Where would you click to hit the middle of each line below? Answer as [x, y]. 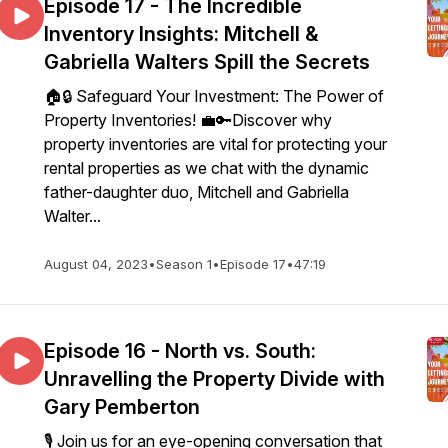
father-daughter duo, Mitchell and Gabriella [196, 192]
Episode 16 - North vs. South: [180, 351]
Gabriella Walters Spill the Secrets [207, 62]
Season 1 [184, 264]
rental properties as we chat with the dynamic [206, 168]
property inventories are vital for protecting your [215, 144]
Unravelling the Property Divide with [214, 379]
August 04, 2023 [96, 264]
